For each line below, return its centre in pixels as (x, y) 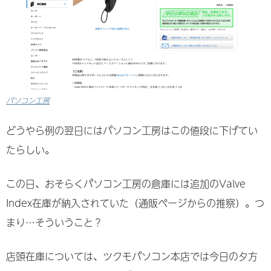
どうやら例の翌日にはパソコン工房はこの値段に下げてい (132, 130)
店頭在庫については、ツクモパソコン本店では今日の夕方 (132, 256)
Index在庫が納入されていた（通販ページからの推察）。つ (135, 203)
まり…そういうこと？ (54, 222)
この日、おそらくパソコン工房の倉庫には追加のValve (126, 184)
